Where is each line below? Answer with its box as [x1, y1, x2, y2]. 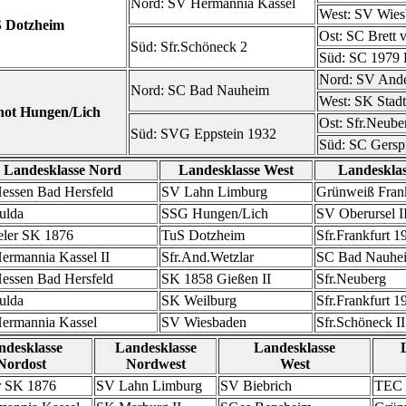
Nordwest [125, 356, 186, 372]
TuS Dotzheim [161, 227, 245, 243]
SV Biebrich [220, 378, 292, 393]
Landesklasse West [179, 162, 294, 178]
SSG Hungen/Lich [161, 206, 268, 221]
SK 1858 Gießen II [161, 271, 271, 286]
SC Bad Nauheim [168, 82, 269, 98]
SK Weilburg [161, 293, 237, 308]
